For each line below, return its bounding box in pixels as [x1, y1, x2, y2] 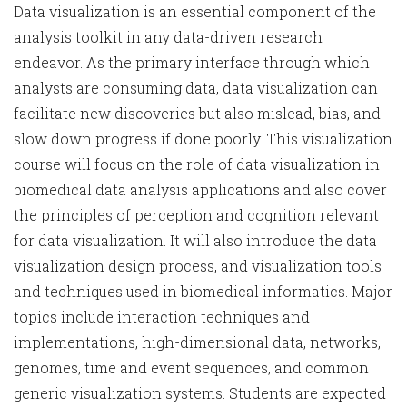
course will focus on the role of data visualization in [14, 154, 380, 174]
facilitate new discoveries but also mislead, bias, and [14, 104, 381, 123]
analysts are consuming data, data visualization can [14, 78, 378, 97]
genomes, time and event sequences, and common [14, 358, 369, 377]
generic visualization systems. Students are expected [14, 383, 386, 402]
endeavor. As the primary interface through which [14, 53, 370, 72]
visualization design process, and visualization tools [14, 256, 382, 275]
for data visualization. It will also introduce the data [14, 231, 377, 250]
